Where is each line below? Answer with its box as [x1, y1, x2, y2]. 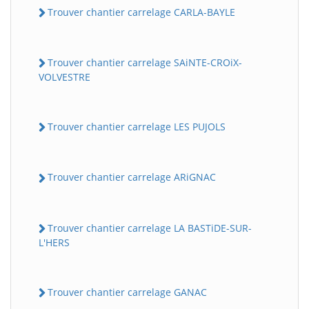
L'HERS [39, 235, 70, 249]
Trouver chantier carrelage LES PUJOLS [48, 120, 226, 134]
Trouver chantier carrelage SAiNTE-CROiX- [48, 55, 242, 69]
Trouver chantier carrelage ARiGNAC [48, 170, 216, 184]
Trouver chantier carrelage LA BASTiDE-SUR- [48, 221, 252, 235]
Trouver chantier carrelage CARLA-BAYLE [48, 5, 235, 19]
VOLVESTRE [39, 70, 90, 84]
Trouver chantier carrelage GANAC [48, 285, 207, 299]
